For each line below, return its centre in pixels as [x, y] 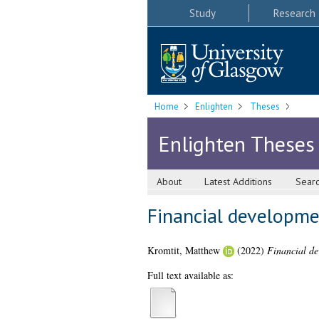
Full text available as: [190, 276]
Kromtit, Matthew [183, 251]
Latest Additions [239, 182]
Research [294, 13]
